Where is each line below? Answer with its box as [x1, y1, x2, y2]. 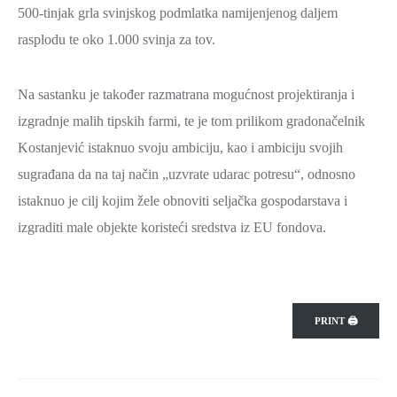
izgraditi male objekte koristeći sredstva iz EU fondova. [18, 220, 326, 235]
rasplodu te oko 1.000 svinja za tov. [18, 32, 215, 47]
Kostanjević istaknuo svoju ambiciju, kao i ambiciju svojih [18, 140, 343, 155]
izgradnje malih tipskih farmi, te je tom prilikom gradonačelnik [18, 113, 365, 128]
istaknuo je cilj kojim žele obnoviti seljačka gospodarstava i [18, 193, 347, 208]
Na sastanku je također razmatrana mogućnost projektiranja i [18, 87, 354, 102]
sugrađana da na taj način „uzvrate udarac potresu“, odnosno [18, 167, 355, 182]
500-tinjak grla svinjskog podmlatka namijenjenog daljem [18, 5, 338, 20]
